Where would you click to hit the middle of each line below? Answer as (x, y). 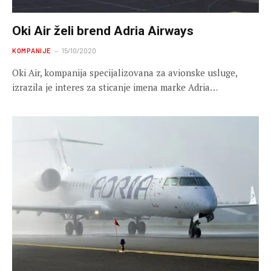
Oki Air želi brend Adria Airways (103, 31)
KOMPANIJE (31, 50)
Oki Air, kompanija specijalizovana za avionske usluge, (125, 72)
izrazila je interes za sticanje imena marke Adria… (115, 87)
